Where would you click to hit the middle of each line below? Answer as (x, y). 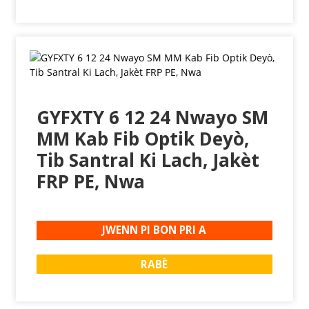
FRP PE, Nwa (90, 181)
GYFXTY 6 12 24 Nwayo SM (152, 117)
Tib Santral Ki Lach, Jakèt (148, 160)
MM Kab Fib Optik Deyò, (142, 138)
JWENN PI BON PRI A (154, 230)
